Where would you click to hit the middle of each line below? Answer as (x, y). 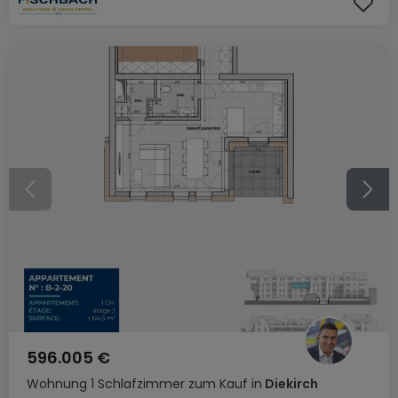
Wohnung (57, 384)
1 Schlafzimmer (138, 384)
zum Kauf (218, 384)
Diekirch (290, 384)
